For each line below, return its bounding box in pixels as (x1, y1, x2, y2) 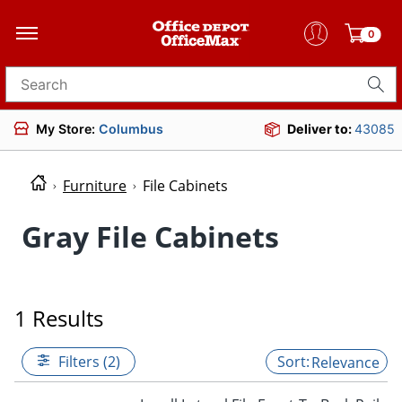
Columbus (99, 120, 163, 136)
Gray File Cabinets (22, 216, 279, 256)
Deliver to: (287, 121, 354, 136)
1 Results (14, 302, 103, 333)
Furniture (63, 176, 127, 197)
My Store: (36, 120, 99, 136)
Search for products (5, 81, 142, 100)
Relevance (311, 352, 380, 372)
